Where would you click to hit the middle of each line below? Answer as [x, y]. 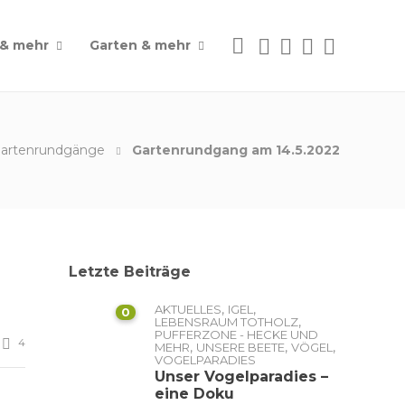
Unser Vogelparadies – [241, 377]
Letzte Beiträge [130, 272]
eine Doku [194, 394]
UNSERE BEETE [240, 347]
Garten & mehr [140, 45]
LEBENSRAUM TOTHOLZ [226, 322]
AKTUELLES [188, 309]
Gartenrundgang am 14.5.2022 [236, 150]
